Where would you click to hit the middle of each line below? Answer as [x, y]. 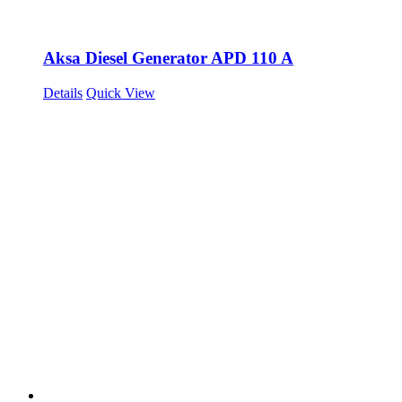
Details [63, 92]
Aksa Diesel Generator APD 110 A [168, 58]
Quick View [121, 92]
